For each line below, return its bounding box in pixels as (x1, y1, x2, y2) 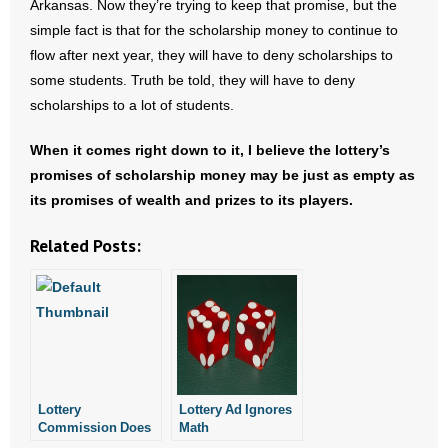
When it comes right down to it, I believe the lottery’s (30, 143, 390, 157)
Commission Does (38, 420, 151, 434)
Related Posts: (30, 234, 141, 257)
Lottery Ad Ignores (179, 402, 292, 416)
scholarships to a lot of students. (30, 98, 234, 112)
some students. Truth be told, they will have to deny (30, 73, 355, 87)
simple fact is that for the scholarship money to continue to (30, 23, 398, 37)
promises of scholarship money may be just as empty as (30, 168, 415, 182)
